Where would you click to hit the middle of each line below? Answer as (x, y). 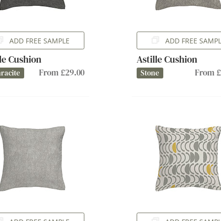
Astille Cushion (167, 59)
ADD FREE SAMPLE (40, 40)
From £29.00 (62, 73)
